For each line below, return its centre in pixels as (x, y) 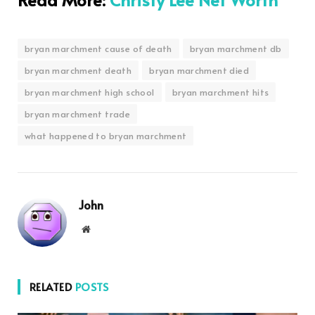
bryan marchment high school (90, 92)
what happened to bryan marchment (106, 135)
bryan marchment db (236, 48)
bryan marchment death (78, 70)
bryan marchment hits (220, 92)
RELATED (52, 286)
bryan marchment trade (78, 114)
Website (105, 228)
